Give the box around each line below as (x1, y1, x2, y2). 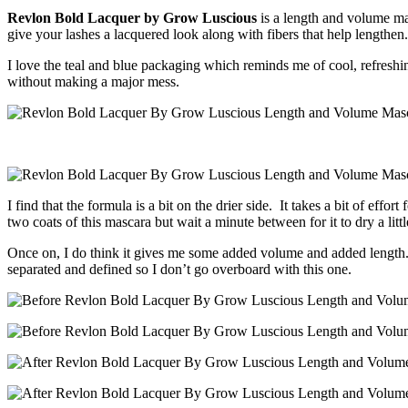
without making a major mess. (7, 73, 179, 89)
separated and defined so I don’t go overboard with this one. (7, 260, 352, 277)
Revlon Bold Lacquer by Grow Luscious (7, 9, 257, 25)
